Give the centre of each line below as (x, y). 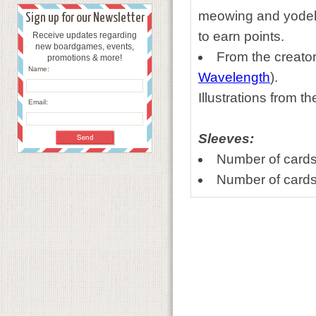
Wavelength (234, 77)
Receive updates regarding (85, 35)
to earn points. (241, 36)
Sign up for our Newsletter (85, 18)
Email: (38, 102)
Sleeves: (226, 139)
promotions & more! (85, 58)
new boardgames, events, (85, 47)
